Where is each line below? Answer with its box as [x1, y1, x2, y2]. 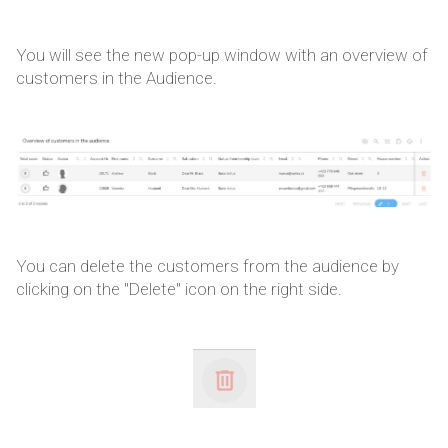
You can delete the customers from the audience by [16, 256, 399, 277]
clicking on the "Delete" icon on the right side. [16, 279, 342, 300]
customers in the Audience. [16, 68, 217, 89]
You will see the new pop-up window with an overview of [16, 45, 428, 66]
